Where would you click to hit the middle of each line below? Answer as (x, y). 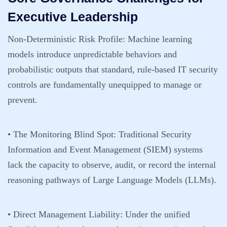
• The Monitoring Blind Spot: (62, 134)
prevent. (23, 100)
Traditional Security (154, 134)
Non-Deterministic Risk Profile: (66, 39)
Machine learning (159, 39)
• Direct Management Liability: (65, 214)
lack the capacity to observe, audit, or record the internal (112, 165)
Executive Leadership (73, 17)
